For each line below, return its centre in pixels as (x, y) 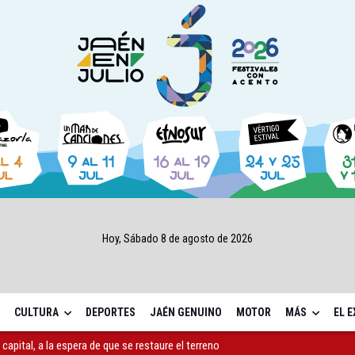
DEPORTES (110, 313)
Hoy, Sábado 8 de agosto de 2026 (177, 238)
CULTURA (36, 313)
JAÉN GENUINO (185, 313)
